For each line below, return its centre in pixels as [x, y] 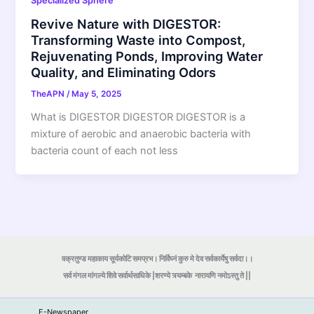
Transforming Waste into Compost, [138, 40]
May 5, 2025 [97, 94]
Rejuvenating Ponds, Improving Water [147, 56]
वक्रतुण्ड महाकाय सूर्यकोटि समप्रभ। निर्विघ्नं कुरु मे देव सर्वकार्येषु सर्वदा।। [157, 259]
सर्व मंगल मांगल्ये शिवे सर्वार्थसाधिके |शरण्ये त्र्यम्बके [128, 276]
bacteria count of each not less [105, 150]
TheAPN [49, 94]
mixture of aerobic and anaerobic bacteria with [141, 134]
